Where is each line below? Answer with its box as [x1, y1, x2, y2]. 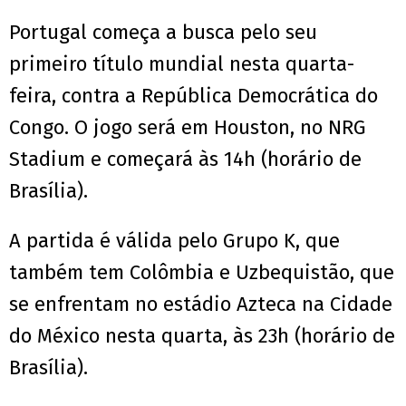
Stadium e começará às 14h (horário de [9, 147, 362, 172]
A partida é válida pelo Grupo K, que [9, 228, 340, 254]
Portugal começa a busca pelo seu [9, 20, 317, 45]
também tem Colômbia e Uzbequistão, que [9, 260, 394, 285]
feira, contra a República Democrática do [9, 83, 378, 109]
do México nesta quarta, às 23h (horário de [9, 324, 395, 349]
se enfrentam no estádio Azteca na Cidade [9, 292, 392, 317]
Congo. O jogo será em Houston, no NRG [9, 115, 366, 140]
